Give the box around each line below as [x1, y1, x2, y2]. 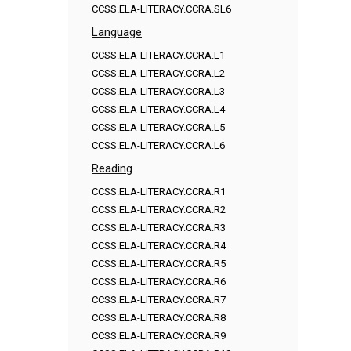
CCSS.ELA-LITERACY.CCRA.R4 [92, 240, 226, 252]
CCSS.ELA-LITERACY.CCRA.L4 [92, 103, 225, 116]
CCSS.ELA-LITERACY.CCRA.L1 [92, 49, 225, 62]
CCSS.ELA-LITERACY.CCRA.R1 [92, 186, 226, 198]
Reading [92, 161, 132, 176]
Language [92, 25, 142, 40]
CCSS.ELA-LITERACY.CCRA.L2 [92, 67, 225, 80]
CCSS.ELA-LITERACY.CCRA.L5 [92, 121, 225, 134]
